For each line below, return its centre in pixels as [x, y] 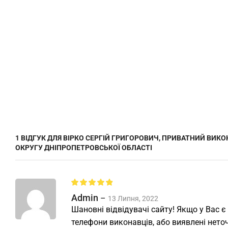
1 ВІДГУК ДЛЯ [39, 138]
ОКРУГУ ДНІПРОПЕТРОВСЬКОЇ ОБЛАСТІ [84, 148]
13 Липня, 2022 [133, 199]
